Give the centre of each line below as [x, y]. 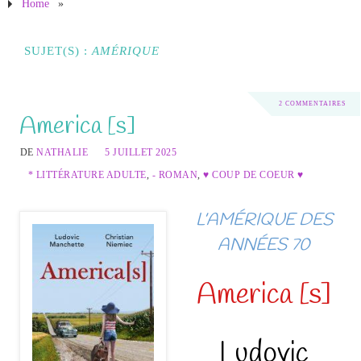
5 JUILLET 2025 [141, 153]
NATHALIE [62, 153]
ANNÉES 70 [264, 245]
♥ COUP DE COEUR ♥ [253, 175]
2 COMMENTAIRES [312, 104]
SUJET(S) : [58, 51]
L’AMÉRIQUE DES [264, 220]
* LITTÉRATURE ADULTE [87, 175]
